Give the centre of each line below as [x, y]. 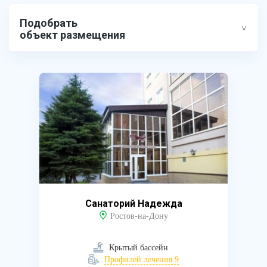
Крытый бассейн [137, 248]
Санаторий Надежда [133, 204]
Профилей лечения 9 [142, 260]
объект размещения [72, 35]
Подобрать [49, 23]
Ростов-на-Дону [139, 216]
